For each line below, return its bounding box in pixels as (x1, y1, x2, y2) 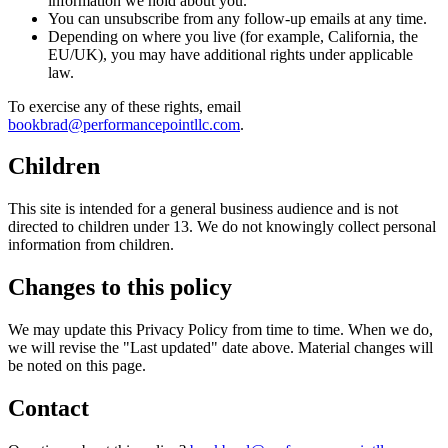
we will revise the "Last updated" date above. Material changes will (8, 339, 433, 357)
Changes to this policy (8, 274, 232, 301)
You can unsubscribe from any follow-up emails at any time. (48, 9, 427, 27)
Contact (8, 395, 89, 422)
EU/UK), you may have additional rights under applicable (48, 45, 413, 63)
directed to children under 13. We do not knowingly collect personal (8, 218, 436, 236)
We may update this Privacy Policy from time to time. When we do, (8, 321, 433, 339)
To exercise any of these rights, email (8, 97, 241, 115)
